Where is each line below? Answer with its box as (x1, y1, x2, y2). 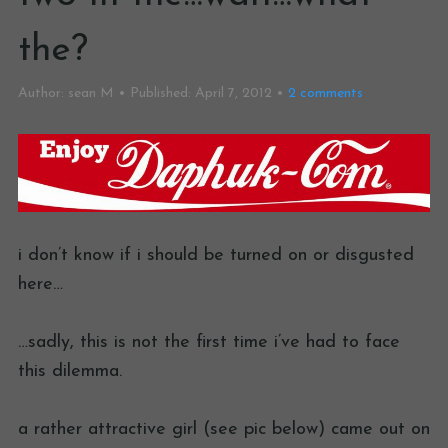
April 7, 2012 (195, 86, 272, 101)
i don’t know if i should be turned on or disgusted (18, 246, 414, 266)
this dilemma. (18, 362, 122, 382)
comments (296, 86, 363, 101)
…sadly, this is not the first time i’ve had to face (18, 333, 400, 353)
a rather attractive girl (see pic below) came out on (18, 420, 430, 440)
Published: (130, 86, 191, 101)
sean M (68, 86, 114, 101)
